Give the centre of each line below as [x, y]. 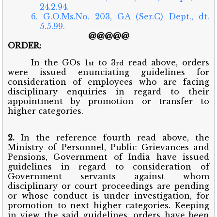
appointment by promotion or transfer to [108, 101]
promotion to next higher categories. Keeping [108, 205]
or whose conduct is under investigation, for [108, 195]
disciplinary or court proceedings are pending [108, 186]
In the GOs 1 [60, 62]
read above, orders [167, 62]
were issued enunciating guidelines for [108, 72]
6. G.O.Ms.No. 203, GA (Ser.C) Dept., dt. [120, 16]
